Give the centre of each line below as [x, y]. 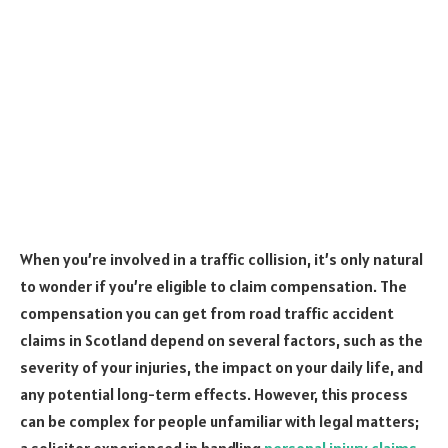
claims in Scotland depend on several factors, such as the [221, 339]
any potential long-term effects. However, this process [214, 393]
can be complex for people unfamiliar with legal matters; [219, 420]
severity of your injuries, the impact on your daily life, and [221, 366]
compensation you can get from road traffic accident [207, 312]
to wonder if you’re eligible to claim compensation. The [213, 285]
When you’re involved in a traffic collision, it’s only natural [221, 258]
